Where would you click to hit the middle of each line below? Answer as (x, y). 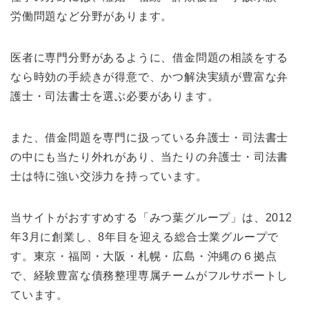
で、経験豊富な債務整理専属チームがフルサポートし (150, 275)
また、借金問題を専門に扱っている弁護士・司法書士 (150, 137)
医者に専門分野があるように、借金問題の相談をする (150, 57)
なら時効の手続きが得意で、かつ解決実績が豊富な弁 (150, 77)
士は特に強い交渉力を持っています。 (109, 176)
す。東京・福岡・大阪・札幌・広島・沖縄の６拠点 (144, 256)
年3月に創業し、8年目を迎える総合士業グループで (145, 237)
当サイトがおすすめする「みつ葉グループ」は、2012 (151, 217)
